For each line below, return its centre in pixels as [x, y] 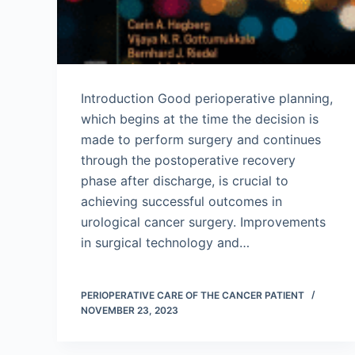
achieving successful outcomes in [181, 201]
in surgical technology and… [165, 242]
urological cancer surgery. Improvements [203, 222]
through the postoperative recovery [188, 160]
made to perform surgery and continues [201, 139]
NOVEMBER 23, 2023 [130, 310]
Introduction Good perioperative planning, [207, 98]
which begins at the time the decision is [200, 119]
